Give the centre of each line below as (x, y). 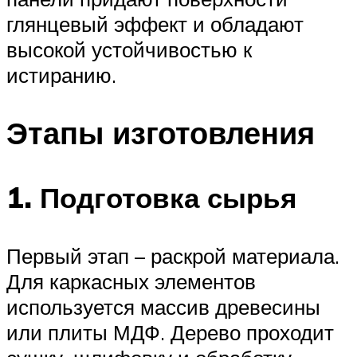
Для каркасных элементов (131, 282)
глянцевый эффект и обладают (155, 24)
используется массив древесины (163, 307)
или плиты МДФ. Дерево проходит (170, 333)
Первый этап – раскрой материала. (173, 256)
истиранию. (61, 75)
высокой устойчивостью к (129, 49)
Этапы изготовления (161, 132)
